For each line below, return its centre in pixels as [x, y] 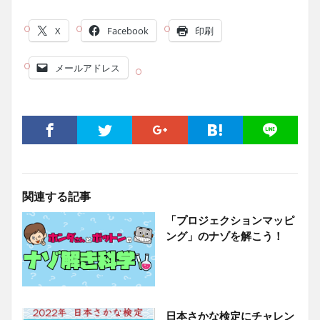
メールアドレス [87, 68]
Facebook [128, 31]
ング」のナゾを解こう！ [224, 236]
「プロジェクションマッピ [230, 220]
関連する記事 [56, 196]
